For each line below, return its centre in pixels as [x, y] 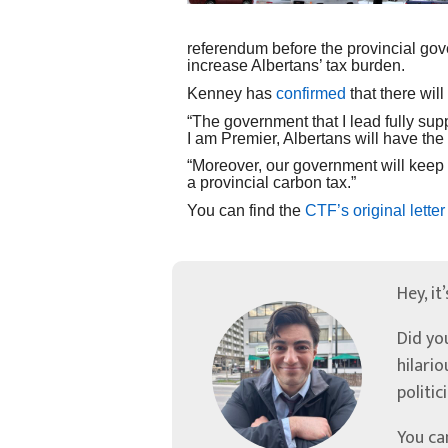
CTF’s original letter [375, 210]
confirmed [311, 93]
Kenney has [231, 93]
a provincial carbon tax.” [271, 183]
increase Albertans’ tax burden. [296, 66]
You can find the [246, 210]
